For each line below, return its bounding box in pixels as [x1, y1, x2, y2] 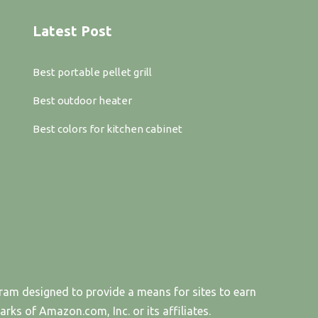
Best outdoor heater [33, 94, 132, 107]
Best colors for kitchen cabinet [33, 123, 182, 136]
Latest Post [33, 23, 112, 40]
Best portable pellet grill [33, 66, 152, 79]
